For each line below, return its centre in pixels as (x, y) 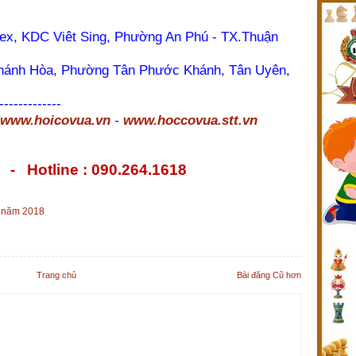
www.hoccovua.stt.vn (190, 120)
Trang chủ (56, 275)
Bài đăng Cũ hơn (269, 275)
